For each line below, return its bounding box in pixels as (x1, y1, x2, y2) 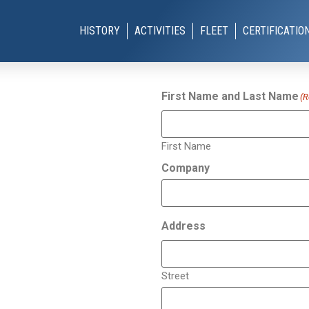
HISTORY (79, 24, 120, 37)
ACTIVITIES (134, 24, 186, 37)
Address (161, 219, 206, 233)
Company (161, 161, 210, 175)
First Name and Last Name (161, 90, 299, 103)
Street (161, 270, 189, 283)
